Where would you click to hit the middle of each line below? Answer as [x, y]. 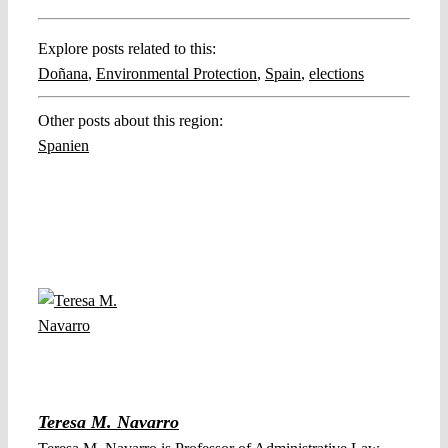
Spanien [63, 146]
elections [336, 74]
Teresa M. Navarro [108, 422]
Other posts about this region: [130, 121]
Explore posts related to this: [126, 49]
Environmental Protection [176, 74]
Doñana [62, 74]
